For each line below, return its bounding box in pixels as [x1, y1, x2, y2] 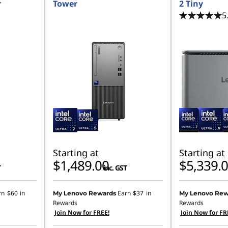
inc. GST [103, 163, 127, 173]
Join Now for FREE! [54, 208, 109, 217]
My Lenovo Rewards [52, 189, 116, 197]
